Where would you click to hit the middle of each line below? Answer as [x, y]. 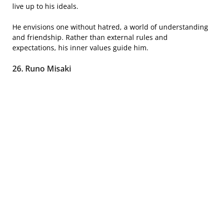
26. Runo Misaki [42, 69]
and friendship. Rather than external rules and [90, 37]
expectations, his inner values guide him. [80, 48]
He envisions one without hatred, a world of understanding [110, 27]
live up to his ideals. [45, 6]
